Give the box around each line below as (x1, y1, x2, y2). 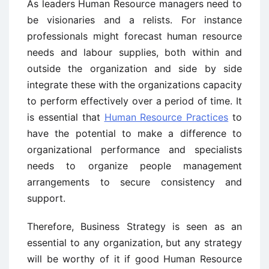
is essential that (27, 111, 104, 123)
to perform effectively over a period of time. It (27, 95, 242, 107)
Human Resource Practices (104, 111, 229, 123)
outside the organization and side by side (27, 62, 242, 74)
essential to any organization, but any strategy (27, 237, 242, 249)
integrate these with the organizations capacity (27, 79, 242, 91)
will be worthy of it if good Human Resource (27, 253, 242, 265)
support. (27, 192, 65, 204)
